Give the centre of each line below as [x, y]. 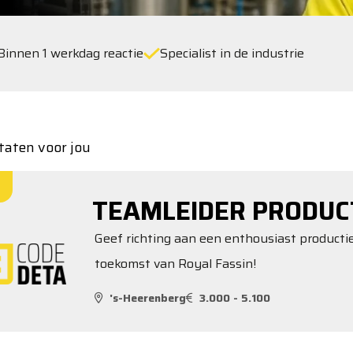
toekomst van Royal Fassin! [175, 264]
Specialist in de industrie [232, 53]
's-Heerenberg [148, 297]
